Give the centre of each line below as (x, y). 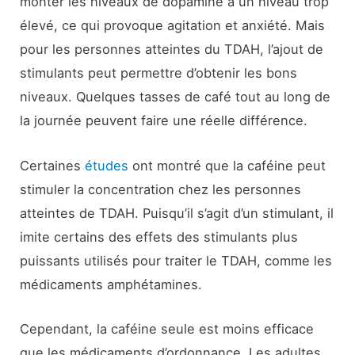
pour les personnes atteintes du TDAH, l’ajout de (172, 50)
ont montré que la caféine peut (227, 165)
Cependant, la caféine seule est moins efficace (167, 328)
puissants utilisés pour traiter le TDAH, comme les (176, 260)
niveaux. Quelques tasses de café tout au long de (176, 97)
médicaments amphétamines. (111, 284)
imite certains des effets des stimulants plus (159, 237)
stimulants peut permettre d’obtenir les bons (159, 73)
